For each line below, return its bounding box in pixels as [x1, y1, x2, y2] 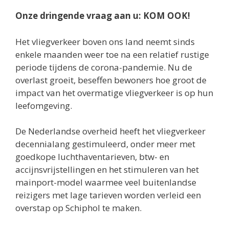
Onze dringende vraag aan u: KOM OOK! [15, 10, 190, 21]
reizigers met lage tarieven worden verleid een [15, 189, 201, 201]
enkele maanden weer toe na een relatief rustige [15, 48, 209, 60]
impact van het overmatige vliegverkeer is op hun [15, 86, 213, 99]
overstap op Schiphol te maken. [15, 202, 142, 214]
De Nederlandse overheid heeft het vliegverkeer [15, 125, 205, 137]
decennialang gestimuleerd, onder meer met [15, 138, 195, 150]
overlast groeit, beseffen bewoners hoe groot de [15, 74, 207, 86]
